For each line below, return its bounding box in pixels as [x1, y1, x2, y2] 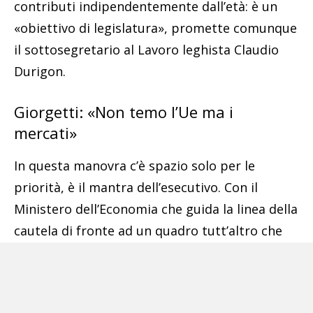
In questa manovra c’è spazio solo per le [14, 156, 255, 174]
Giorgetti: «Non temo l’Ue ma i [14, 101, 233, 122]
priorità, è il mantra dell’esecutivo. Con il [14, 178, 258, 196]
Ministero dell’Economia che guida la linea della [14, 200, 298, 217]
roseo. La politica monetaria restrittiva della [14, 243, 281, 261]
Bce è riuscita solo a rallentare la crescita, [14, 265, 265, 282]
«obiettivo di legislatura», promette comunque [14, 19, 297, 36]
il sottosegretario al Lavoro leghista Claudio [14, 41, 279, 58]
